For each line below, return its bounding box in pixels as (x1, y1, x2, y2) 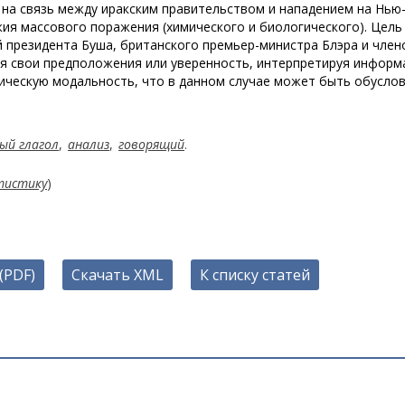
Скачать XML (71, 265, 164, 285)
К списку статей (200, 265, 310, 285)
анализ (68, 136, 109, 153)
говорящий (118, 136, 184, 153)
